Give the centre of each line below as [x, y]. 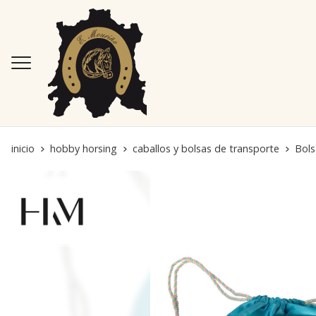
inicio [23, 148]
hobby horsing [84, 148]
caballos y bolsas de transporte [206, 148]
